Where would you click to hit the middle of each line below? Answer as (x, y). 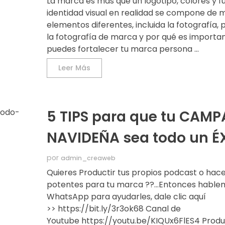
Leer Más (75, 68)
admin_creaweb (88, 158)
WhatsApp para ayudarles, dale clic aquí (127, 197)
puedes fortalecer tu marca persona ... (123, 49)
